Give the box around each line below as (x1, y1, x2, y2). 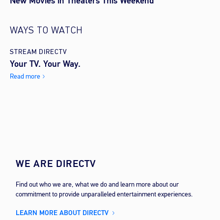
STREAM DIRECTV (10, 47, 67, 57)
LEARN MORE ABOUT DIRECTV (16, 208, 109, 218)
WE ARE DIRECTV (16, 157, 96, 171)
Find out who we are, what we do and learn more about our (16, 180, 179, 190)
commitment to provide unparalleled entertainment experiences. (16, 190, 192, 199)
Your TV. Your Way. (10, 58, 83, 70)
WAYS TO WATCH (10, 26, 83, 36)
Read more (10, 72, 40, 82)
